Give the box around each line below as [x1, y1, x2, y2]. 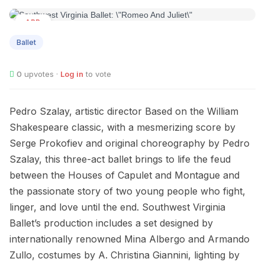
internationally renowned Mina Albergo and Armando [9, 233, 250, 245]
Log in [60, 69, 83, 79]
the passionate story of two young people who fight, [9, 185, 245, 198]
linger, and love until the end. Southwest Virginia [9, 201, 225, 214]
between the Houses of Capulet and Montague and [9, 169, 240, 182]
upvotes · [22, 69, 60, 79]
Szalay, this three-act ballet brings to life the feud [9, 153, 231, 166]
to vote [83, 69, 111, 79]
